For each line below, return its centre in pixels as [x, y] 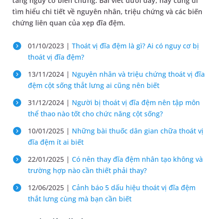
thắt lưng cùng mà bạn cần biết [80, 199]
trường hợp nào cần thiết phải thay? [87, 170]
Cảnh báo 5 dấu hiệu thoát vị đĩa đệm [134, 187]
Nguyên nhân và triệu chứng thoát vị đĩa [138, 74]
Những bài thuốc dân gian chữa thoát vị [138, 131]
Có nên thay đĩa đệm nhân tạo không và [137, 159]
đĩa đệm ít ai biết [56, 142]
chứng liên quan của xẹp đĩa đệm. [69, 23]
